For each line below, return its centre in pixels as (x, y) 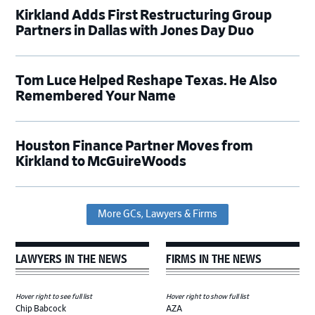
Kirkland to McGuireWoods (102, 161)
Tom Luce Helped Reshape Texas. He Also (147, 81)
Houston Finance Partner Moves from (135, 146)
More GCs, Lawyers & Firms (157, 214)
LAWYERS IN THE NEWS (72, 258)
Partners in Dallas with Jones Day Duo (135, 31)
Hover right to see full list (54, 297)
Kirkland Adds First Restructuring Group (144, 15)
